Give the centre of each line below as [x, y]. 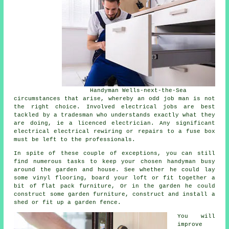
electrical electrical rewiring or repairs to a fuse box [114, 132]
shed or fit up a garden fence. [68, 203]
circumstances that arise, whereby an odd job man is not [114, 99]
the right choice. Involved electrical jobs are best [114, 107]
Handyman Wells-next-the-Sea [139, 91]
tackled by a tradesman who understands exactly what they [114, 115]
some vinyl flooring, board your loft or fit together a [114, 178]
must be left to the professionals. [75, 140]
